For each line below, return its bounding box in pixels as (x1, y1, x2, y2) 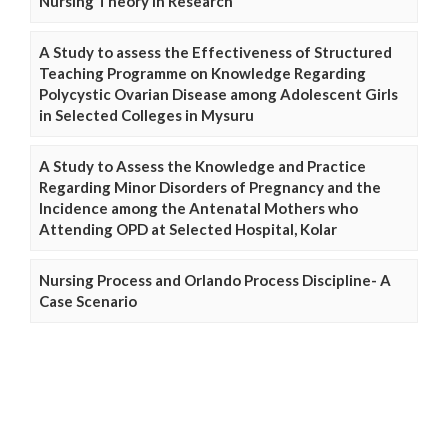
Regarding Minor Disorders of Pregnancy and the (39, 177, 381, 196)
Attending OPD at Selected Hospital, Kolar (39, 219, 337, 238)
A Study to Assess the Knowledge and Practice (39, 156, 366, 175)
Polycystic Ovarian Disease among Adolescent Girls (39, 84, 398, 103)
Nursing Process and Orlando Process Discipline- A (39, 270, 391, 289)
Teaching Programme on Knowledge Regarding (39, 63, 366, 82)
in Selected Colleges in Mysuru (39, 105, 254, 124)
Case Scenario (39, 291, 137, 310)
